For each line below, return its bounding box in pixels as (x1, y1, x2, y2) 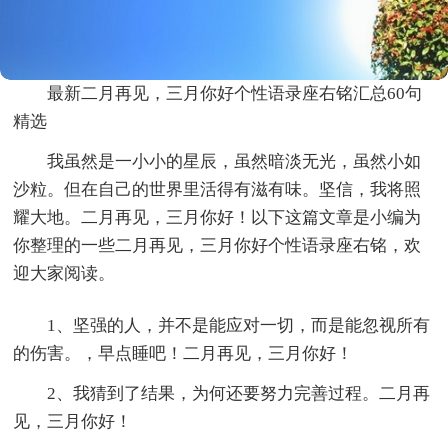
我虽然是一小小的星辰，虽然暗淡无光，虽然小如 (47, 151, 422, 171)
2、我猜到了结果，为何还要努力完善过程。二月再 (47, 383, 431, 403)
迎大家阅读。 (13, 263, 116, 283)
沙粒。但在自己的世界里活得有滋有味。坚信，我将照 (13, 179, 422, 199)
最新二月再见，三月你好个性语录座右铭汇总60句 (47, 83, 423, 103)
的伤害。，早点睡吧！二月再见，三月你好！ (13, 343, 354, 363)
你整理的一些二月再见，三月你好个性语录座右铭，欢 (13, 235, 422, 255)
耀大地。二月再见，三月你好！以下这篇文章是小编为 (13, 207, 422, 227)
